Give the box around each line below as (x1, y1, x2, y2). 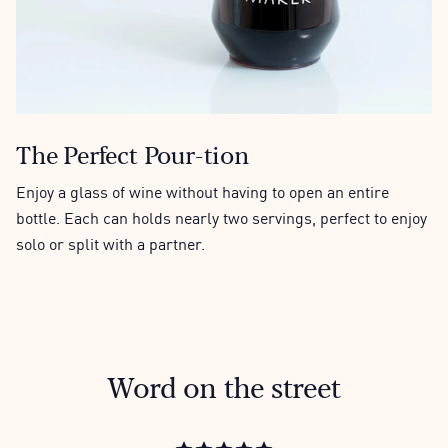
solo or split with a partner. (16, 231, 205, 256)
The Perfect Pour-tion (16, 136, 250, 172)
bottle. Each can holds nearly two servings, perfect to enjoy (16, 205, 427, 230)
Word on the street (107, 366, 341, 407)
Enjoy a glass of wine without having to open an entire (16, 179, 389, 204)
